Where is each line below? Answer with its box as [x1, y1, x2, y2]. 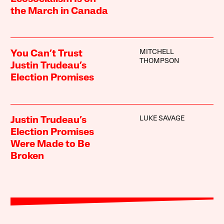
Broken [10, 151, 44, 162]
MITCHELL [139, 48, 174, 56]
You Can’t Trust [10, 49, 83, 59]
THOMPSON [139, 57, 179, 65]
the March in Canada [10, 6, 108, 17]
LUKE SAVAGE [139, 115, 184, 123]
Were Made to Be [10, 139, 90, 150]
